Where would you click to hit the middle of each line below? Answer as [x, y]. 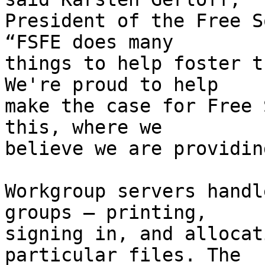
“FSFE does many [89, 42]
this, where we [83, 127]
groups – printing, [106, 213]
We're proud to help [112, 85]
